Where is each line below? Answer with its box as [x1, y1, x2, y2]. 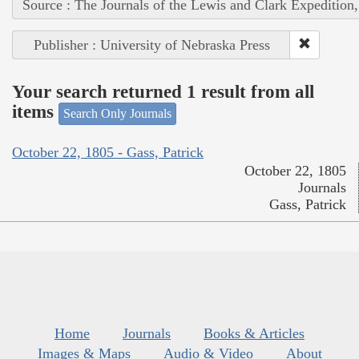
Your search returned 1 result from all [12, 82, 314, 103]
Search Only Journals [63, 106, 171, 120]
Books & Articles [204, 325, 305, 342]
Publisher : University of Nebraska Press [33, 36, 270, 53]
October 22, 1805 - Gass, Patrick [12, 144, 204, 161]
